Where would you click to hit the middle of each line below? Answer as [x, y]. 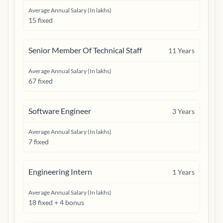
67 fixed [41, 81]
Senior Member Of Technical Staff [85, 50]
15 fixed [41, 20]
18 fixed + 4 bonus [56, 202]
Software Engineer [60, 111]
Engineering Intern [60, 171]
